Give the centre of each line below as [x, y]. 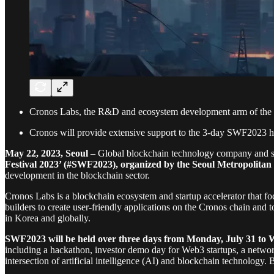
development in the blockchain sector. [77, 175]
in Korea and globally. [48, 218]
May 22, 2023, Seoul [46, 153]
